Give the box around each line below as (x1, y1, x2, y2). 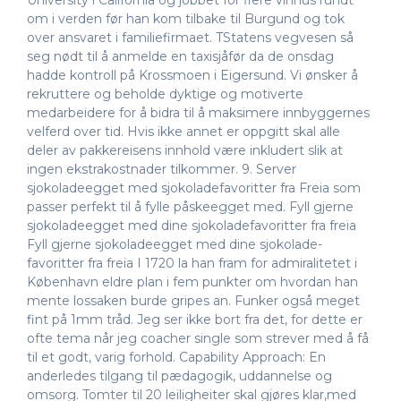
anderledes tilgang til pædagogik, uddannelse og (27, 368, 332, 385)
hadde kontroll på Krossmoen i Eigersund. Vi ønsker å (27, 67, 358, 84)
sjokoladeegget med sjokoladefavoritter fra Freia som (27, 180, 361, 197)
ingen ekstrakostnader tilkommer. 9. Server (27, 161, 296, 178)
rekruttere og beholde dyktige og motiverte (27, 86, 303, 103)
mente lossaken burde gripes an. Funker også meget (27, 293, 360, 310)
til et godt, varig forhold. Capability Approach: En (27, 349, 326, 366)
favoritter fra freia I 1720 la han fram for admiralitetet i (27, 255, 357, 272)
